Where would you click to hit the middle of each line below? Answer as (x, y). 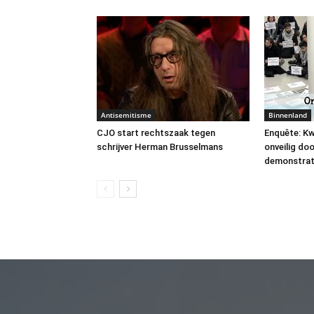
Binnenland (288, 115)
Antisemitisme (126, 115)
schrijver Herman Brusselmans (160, 146)
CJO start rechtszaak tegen (156, 132)
